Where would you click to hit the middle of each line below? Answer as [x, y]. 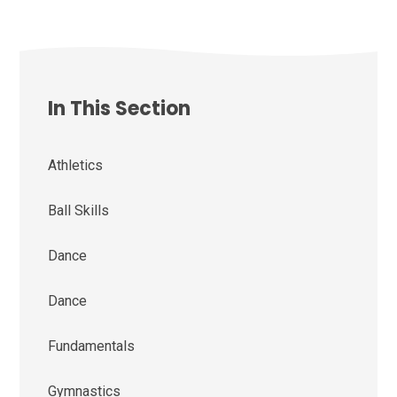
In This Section [120, 108]
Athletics [76, 165]
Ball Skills [79, 210]
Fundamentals [92, 346]
